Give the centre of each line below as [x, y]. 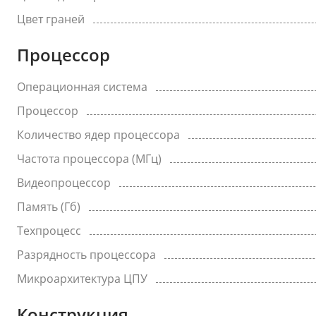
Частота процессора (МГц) [89, 159]
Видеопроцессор [64, 183]
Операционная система [82, 87]
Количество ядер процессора [98, 135]
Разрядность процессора [86, 255]
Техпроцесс [49, 231]
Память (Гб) [49, 207]
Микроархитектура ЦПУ [82, 279]
